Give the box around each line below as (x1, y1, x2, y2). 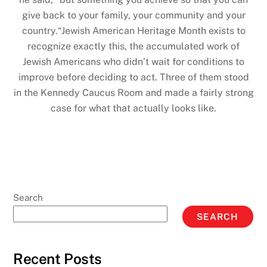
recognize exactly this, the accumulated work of (27, 41, 240, 52)
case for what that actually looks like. (51, 103, 216, 114)
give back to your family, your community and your (21, 10, 246, 21)
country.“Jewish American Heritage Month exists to (21, 25, 246, 37)
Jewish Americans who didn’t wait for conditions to (23, 56, 244, 68)
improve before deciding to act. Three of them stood (18, 72, 249, 83)
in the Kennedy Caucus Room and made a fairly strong (13, 87, 254, 99)
